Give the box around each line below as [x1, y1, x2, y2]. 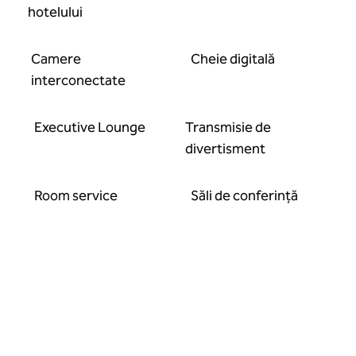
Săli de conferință [190, 187, 298, 204]
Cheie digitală [190, 50, 275, 68]
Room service [34, 187, 118, 204]
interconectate [30, 72, 126, 89]
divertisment [184, 140, 265, 157]
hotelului [27, 3, 83, 21]
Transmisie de [184, 118, 271, 136]
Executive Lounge [34, 118, 146, 136]
